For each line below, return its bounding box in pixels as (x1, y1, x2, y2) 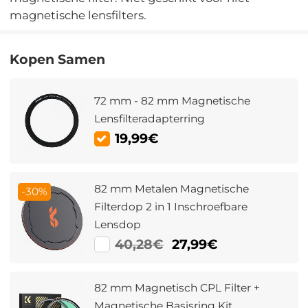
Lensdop (94, 217, 142, 231)
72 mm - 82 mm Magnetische (94, 94, 251, 108)
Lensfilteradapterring (94, 112, 206, 126)
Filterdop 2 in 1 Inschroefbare (94, 199, 248, 213)
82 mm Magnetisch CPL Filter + (94, 281, 261, 295)
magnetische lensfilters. (10, 8, 147, 23)
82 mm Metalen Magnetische (94, 181, 250, 195)
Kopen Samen (10, 51, 106, 67)
